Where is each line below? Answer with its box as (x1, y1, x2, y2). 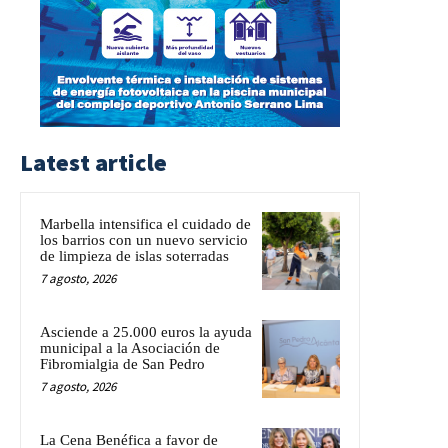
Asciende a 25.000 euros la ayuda (40, 323, 252, 340)
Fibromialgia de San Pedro (40, 355, 205, 372)
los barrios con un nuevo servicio (40, 231, 248, 248)
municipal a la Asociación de (40, 339, 220, 356)
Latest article (20, 146, 167, 178)
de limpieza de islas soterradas (40, 247, 229, 264)
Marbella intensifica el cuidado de (40, 215, 251, 232)
